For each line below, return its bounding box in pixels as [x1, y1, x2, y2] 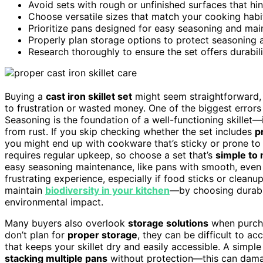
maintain [5, 184, 45, 196]
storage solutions [128, 217, 208, 229]
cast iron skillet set [46, 90, 132, 102]
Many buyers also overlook [5, 217, 128, 229]
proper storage [68, 228, 137, 241]
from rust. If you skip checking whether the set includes [5, 125, 255, 137]
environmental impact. [5, 195, 103, 208]
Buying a [5, 90, 46, 102]
